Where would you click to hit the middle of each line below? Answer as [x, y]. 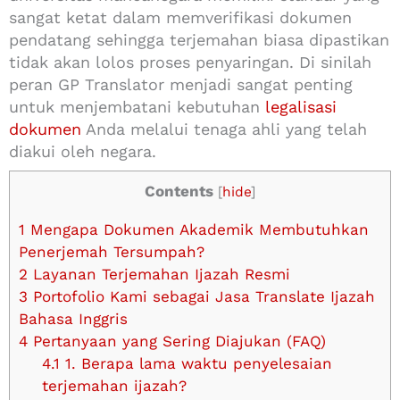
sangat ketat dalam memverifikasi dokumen [180, 17]
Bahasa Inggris [73, 318]
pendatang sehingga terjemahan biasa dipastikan [199, 39]
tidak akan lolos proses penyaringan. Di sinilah [190, 62]
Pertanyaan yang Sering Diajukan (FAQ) [177, 341]
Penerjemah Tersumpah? [112, 251]
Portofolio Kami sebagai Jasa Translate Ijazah [201, 296]
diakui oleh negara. [83, 151]
